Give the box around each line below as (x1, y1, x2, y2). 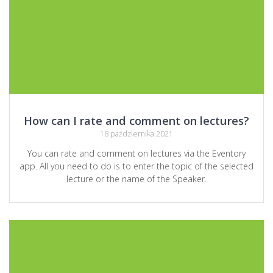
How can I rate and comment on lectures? (24, 113, 249, 129)
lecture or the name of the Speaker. (66, 173, 207, 185)
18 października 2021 (100, 129, 173, 140)
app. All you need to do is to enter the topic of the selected (19, 160, 253, 172)
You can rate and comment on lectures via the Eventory (27, 147, 246, 160)
